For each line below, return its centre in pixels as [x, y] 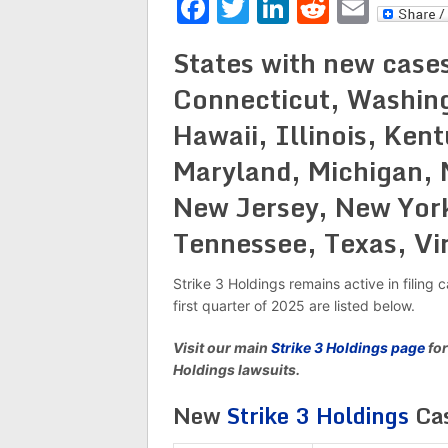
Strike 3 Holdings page [348, 347]
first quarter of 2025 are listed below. [294, 305]
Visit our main [222, 347]
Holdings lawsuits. [238, 369]
